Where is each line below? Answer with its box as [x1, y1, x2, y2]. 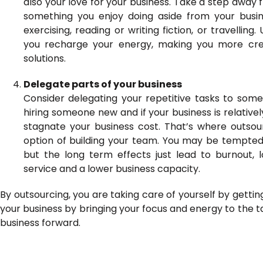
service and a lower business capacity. [23, 162, 200, 176]
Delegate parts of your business [23, 77, 182, 92]
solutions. [23, 52, 66, 66]
